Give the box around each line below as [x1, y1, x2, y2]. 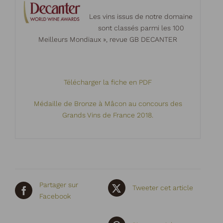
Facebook [39, 192, 71, 200]
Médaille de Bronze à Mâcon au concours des [33, 99, 182, 108]
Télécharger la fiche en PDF [64, 78, 152, 86]
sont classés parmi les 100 [98, 23, 184, 32]
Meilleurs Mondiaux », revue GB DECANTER [38, 35, 177, 43]
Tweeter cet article [132, 183, 193, 192]
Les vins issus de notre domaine [89, 12, 193, 20]
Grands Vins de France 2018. [62, 111, 153, 119]
